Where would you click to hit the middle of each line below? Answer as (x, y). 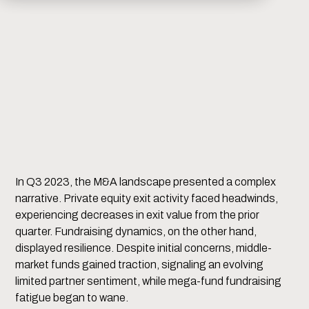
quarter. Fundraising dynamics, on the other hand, (136, 232)
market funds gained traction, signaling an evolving (140, 265)
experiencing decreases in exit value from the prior (138, 215)
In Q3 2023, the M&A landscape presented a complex (146, 182)
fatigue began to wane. (72, 298)
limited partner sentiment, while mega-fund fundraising (149, 281)
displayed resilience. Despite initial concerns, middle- (144, 248)
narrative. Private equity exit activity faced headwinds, (147, 199)
